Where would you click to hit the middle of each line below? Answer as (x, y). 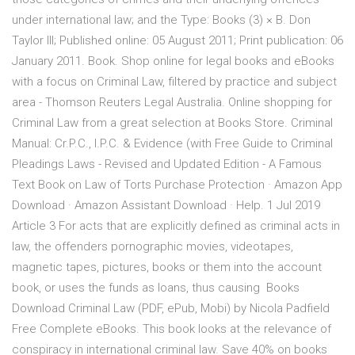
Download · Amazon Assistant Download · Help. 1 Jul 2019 (166, 206)
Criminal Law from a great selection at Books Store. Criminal (172, 123)
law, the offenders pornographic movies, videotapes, (153, 247)
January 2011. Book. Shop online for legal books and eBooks (173, 61)
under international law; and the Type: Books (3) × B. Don (161, 20)
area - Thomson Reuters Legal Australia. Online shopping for (172, 103)
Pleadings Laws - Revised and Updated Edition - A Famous (167, 164)
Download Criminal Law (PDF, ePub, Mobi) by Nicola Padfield (171, 309)
